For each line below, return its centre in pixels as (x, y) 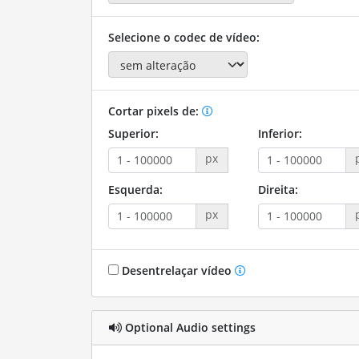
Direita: (278, 189)
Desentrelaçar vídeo (176, 270)
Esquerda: (135, 189)
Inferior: (280, 133)
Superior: (133, 133)
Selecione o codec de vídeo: (184, 38)
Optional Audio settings (188, 328)
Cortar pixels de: (155, 111)
